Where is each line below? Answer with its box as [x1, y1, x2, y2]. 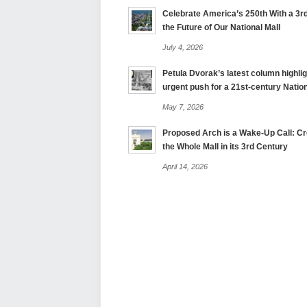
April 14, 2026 [162, 162, 208, 171]
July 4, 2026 [162, 43, 203, 51]
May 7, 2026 [162, 103, 204, 111]
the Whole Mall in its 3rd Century [162, 142, 288, 151]
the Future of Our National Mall [162, 23, 295, 32]
